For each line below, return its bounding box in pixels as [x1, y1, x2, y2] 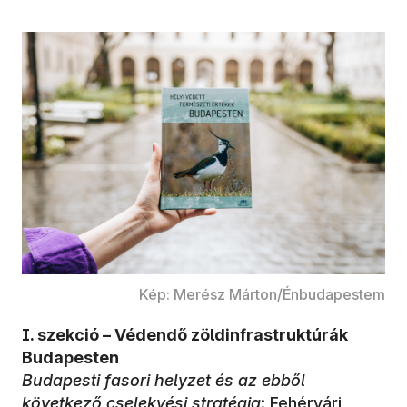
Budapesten [22, 347, 119, 367]
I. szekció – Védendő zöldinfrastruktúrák [22, 324, 348, 344]
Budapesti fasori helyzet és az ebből [22, 370, 305, 390]
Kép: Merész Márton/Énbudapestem [139, 284, 385, 303]
